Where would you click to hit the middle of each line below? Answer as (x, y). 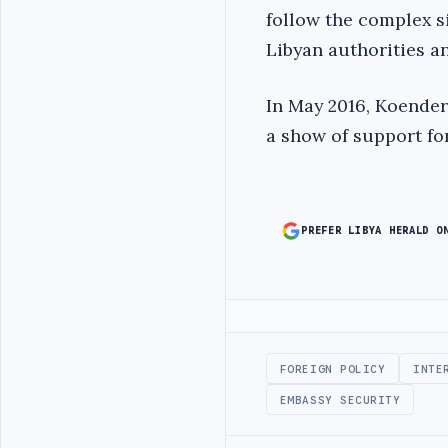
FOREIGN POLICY (332, 368)
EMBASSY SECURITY (340, 399)
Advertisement (319, 327)
